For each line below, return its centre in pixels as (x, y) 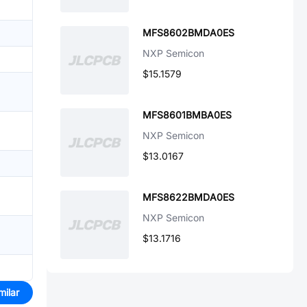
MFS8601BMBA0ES (187, 115)
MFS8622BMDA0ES (188, 197)
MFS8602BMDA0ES (188, 33)
